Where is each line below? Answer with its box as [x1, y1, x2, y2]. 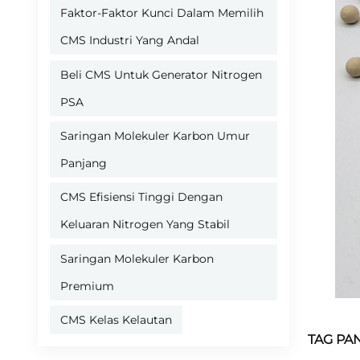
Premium [60, 278, 115, 293]
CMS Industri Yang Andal [60, 33, 200, 48]
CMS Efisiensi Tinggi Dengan [60, 190, 223, 205]
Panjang [60, 155, 108, 170]
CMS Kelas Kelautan [60, 312, 173, 327]
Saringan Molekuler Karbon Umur [60, 128, 251, 143]
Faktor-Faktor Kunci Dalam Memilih [60, 6, 264, 21]
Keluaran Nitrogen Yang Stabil [60, 217, 231, 232]
